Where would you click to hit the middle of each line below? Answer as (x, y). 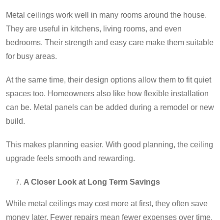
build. (15, 121)
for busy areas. (31, 56)
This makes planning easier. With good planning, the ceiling (110, 145)
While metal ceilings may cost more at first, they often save (107, 204)
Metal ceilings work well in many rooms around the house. (106, 15)
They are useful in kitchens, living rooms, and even (94, 29)
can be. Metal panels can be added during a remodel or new (110, 108)
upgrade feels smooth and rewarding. (70, 159)
